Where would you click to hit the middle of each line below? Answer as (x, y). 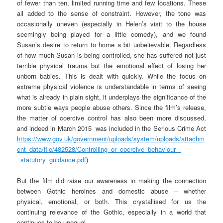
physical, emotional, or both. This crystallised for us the (111, 201)
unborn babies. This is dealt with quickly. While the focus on (111, 76)
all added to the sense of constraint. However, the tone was (111, 13)
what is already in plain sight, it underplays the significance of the (111, 97)
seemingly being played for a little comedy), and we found (111, 34)
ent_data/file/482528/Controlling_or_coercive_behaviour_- (99, 149)
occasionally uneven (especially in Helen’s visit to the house (111, 23)
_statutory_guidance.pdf (52, 159)
